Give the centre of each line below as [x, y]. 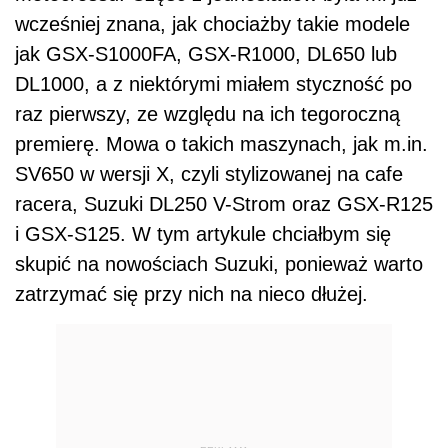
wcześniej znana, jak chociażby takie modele [212, 23]
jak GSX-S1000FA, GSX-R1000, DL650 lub [206, 53]
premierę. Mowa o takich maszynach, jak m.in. [221, 143]
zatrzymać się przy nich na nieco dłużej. [191, 293]
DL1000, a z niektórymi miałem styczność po [213, 83]
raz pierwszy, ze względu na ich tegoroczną [207, 113]
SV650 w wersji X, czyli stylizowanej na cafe [209, 173]
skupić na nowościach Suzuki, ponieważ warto [219, 263]
